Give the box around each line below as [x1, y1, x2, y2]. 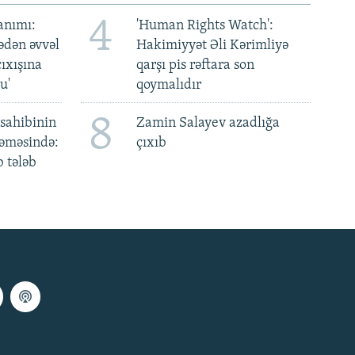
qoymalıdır [136, 77, 201, 93]
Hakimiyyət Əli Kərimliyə [136, 37, 288, 53]
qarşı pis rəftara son [136, 57, 254, 73]
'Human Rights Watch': [136, 17, 273, 33]
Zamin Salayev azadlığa [136, 116, 280, 132]
